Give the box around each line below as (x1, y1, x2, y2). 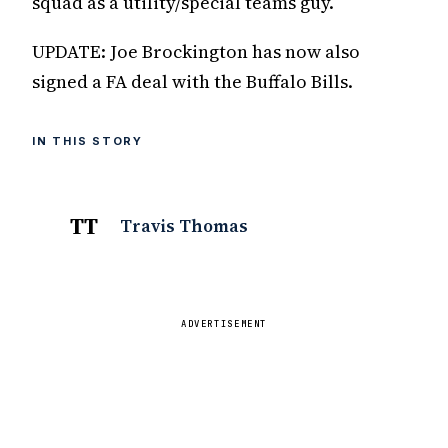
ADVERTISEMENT (180, 317, 268, 330)
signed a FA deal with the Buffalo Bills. (32, 68, 353, 94)
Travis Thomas (120, 213, 248, 238)
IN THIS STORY (32, 133, 143, 148)
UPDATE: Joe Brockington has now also (32, 38, 360, 64)
